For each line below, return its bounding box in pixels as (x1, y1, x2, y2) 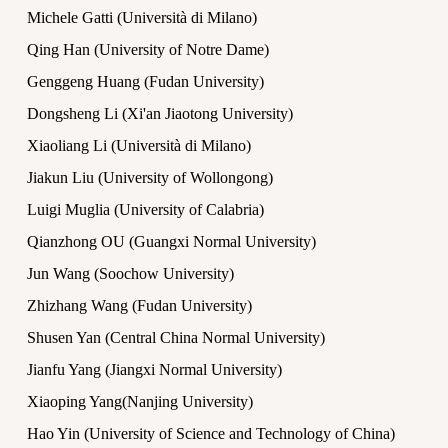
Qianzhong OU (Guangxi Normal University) (27, 233, 316, 250)
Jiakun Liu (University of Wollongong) (27, 169, 273, 186)
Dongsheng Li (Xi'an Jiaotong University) (27, 105, 293, 122)
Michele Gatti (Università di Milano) (27, 9, 257, 26)
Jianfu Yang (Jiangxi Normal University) (27, 361, 282, 378)
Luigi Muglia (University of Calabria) (27, 201, 264, 218)
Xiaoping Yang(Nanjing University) (27, 393, 253, 410)
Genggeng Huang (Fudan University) (27, 73, 264, 90)
